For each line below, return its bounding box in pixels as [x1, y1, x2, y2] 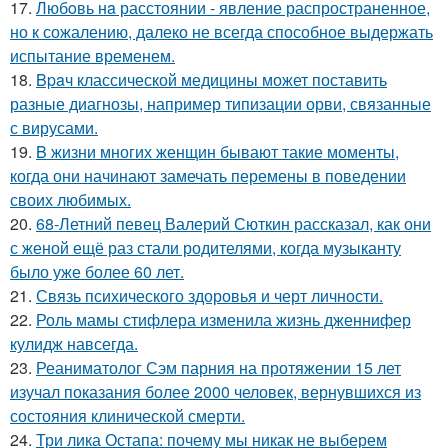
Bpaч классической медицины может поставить [36, 68, 387, 92]
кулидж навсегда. [10, 332, 138, 356]
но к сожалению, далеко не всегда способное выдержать [10, 20, 433, 44]
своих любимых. [10, 188, 131, 212]
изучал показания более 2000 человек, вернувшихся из [10, 380, 421, 404]
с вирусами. [10, 116, 98, 140]
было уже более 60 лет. [10, 260, 184, 284]
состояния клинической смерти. [10, 404, 245, 428]
